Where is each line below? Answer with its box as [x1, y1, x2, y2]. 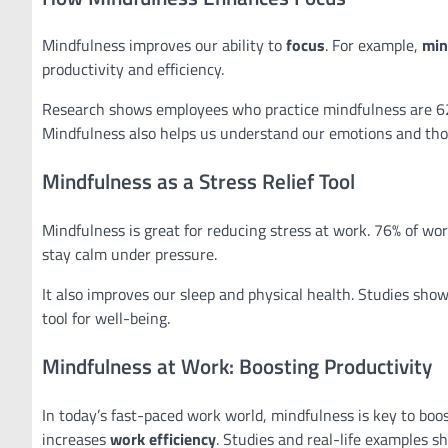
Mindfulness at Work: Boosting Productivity [42, 349, 432, 382]
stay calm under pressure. [42, 241, 217, 266]
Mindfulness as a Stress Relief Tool [42, 165, 355, 198]
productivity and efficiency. [42, 57, 224, 82]
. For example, [325, 33, 422, 58]
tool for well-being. [42, 305, 170, 330]
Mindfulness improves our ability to [42, 33, 286, 58]
